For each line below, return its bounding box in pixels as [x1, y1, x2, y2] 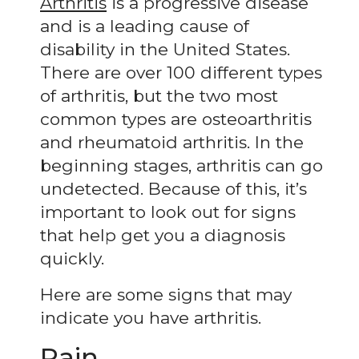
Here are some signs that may [40, 284, 292, 305]
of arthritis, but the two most [40, 85, 278, 106]
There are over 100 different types [40, 62, 322, 83]
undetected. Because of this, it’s [40, 178, 307, 199]
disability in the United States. [40, 38, 290, 59]
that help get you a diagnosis [40, 224, 285, 245]
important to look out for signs [40, 201, 296, 222]
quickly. [40, 248, 104, 268]
